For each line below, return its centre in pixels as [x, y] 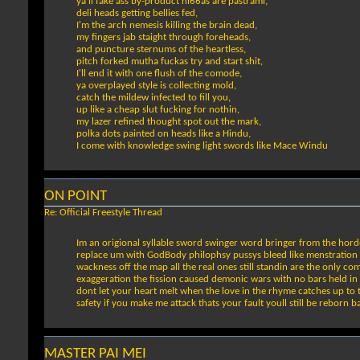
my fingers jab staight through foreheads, [164, 38]
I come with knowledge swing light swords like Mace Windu [202, 146]
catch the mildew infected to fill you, [153, 98]
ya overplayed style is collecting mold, [156, 86]
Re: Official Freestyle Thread [103, 213]
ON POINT [76, 197]
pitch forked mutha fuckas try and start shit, [170, 62]
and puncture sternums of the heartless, [161, 50]
